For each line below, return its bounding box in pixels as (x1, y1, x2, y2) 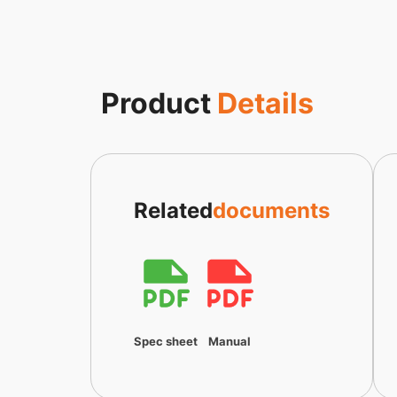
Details (217, 86, 314, 121)
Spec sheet (134, 335, 198, 349)
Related (134, 198, 213, 224)
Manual (208, 335, 251, 349)
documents (213, 198, 330, 224)
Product (101, 86, 217, 121)
